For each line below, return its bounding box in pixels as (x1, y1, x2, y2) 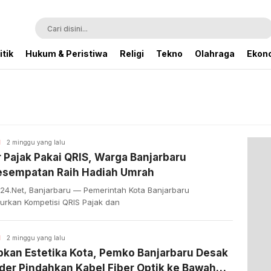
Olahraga (195, 48, 235, 59)
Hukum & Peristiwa (25, 48, 108, 59)
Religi (120, 48, 144, 59)
